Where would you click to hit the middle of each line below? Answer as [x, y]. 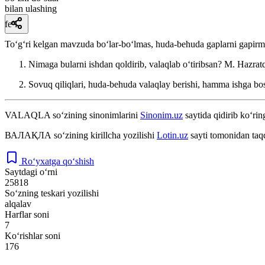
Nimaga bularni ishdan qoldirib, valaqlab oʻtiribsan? [126, 64]
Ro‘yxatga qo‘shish [58, 161]
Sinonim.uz [161, 115]
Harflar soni [27, 214]
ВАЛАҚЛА [28, 135]
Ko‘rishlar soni [33, 235]
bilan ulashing [31, 8]
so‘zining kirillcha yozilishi [104, 135]
